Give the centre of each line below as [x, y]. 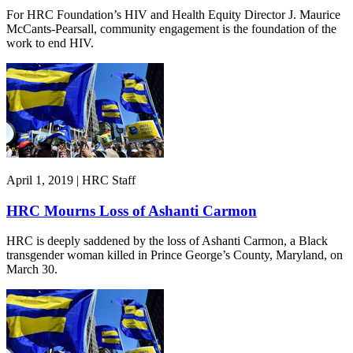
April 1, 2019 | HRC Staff [71, 180]
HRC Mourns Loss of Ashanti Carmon [132, 210]
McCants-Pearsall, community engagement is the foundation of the [171, 28]
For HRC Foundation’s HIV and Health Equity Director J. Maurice [173, 14]
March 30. [32, 269]
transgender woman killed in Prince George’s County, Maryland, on [175, 255]
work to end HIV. [50, 43]
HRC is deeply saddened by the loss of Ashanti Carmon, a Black [167, 241]
